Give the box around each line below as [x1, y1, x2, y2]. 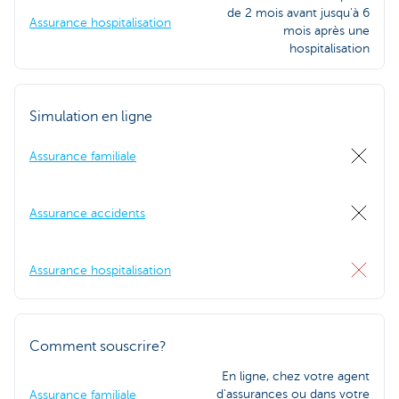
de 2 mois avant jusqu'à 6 [227, 5, 370, 20]
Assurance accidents [29, 206, 145, 220]
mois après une [283, 23, 370, 37]
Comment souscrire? [29, 338, 167, 354]
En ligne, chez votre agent [222, 369, 370, 383]
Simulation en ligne [29, 108, 152, 125]
